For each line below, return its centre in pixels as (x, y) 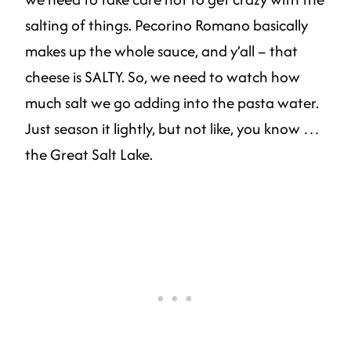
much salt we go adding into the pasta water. (172, 102)
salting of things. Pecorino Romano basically (166, 25)
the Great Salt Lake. (90, 154)
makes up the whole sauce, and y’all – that (161, 51)
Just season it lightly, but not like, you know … (172, 128)
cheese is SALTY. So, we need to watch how (163, 76)
